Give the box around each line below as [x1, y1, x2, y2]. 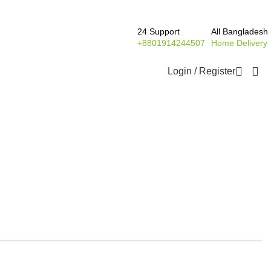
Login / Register [168, 66, 235, 76]
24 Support [137, 26, 180, 36]
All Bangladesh [211, 26, 268, 36]
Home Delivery [211, 38, 267, 48]
